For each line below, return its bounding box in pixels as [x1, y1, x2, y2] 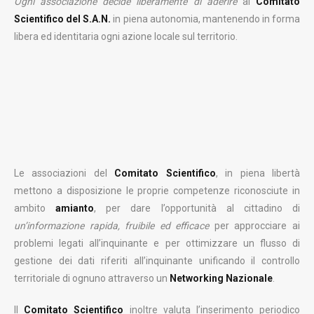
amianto [55, 203, 95, 214]
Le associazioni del [14, 168, 115, 179]
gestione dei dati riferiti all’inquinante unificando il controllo [14, 255, 300, 266]
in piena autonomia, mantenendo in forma [111, 13, 300, 25]
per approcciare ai [209, 220, 301, 231]
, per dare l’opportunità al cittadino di [94, 203, 301, 214]
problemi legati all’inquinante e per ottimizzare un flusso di [14, 238, 300, 249]
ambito [14, 203, 56, 214]
